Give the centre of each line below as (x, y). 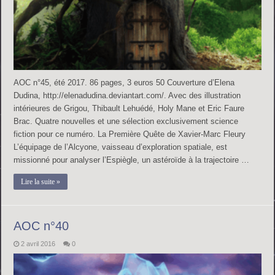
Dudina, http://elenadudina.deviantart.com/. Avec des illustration (127, 96)
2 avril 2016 (38, 244)
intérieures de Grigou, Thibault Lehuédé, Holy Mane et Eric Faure (129, 109)
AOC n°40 (41, 226)
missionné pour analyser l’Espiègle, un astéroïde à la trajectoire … (132, 160)
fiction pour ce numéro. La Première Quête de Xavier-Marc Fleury (130, 134)
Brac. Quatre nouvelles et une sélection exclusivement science (126, 122)
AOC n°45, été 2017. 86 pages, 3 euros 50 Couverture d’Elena (124, 83)
